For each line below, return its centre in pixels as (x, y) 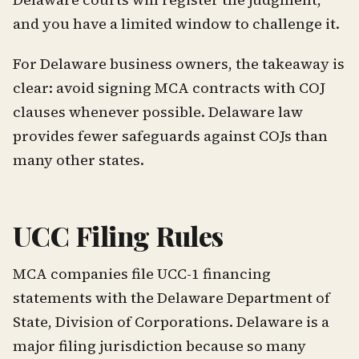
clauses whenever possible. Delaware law (158, 111)
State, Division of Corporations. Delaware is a (171, 321)
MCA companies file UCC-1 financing (142, 273)
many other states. (79, 159)
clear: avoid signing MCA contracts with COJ (169, 87)
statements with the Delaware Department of (171, 297)
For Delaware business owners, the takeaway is (179, 63)
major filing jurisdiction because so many (159, 345)
